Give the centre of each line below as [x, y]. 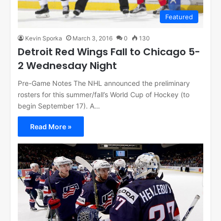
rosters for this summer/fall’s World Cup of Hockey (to [104, 95]
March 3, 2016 [92, 38]
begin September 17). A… [59, 106]
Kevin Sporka [44, 38]
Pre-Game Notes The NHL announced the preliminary [104, 83]
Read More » [51, 127]
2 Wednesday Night [67, 66]
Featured [179, 17]
